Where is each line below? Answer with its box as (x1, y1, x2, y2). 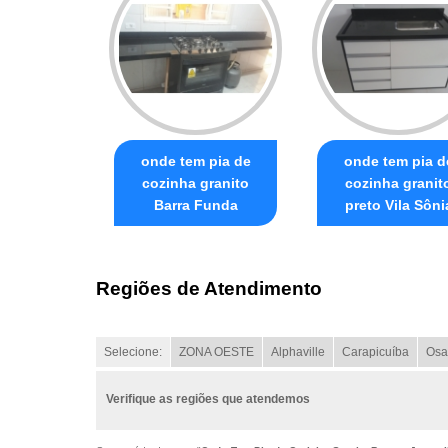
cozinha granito (142, 174, 249, 191)
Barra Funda (153, 196, 238, 213)
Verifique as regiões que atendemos (106, 392, 310, 407)
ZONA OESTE (179, 345, 254, 360)
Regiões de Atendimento (96, 278, 322, 300)
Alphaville (271, 345, 325, 360)
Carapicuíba (342, 345, 409, 360)
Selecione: (104, 345, 162, 360)
